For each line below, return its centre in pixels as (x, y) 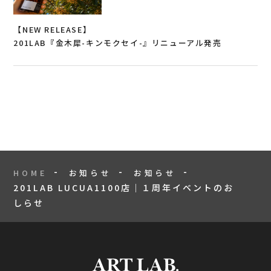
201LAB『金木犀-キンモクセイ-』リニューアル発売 (118, 42)
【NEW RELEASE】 (53, 29)
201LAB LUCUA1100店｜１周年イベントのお (124, 187)
